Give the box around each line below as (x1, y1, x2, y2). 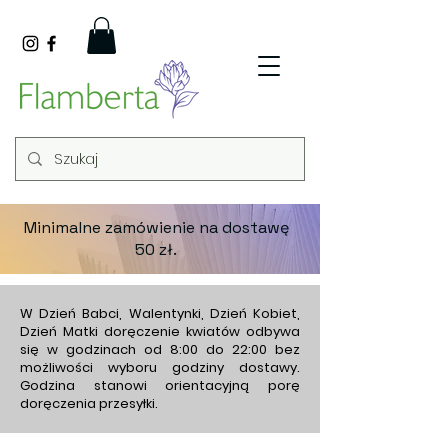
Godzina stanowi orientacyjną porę (20, 376, 300, 396)
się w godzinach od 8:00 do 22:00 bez (20, 340, 300, 360)
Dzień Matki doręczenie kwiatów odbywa (20, 322, 300, 342)
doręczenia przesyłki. (20, 394, 158, 414)
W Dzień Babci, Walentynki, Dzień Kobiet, (20, 304, 300, 324)
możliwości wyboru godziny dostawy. (20, 358, 300, 378)
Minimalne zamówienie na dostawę (23, 217, 289, 239)
